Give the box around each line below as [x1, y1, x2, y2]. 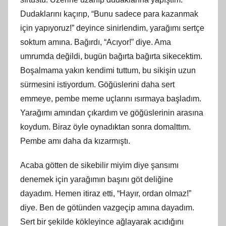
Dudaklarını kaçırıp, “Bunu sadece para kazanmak [20, 9, 198, 18]
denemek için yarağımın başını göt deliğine [20, 175, 173, 184]
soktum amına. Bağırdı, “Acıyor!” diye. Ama [20, 37, 171, 46]
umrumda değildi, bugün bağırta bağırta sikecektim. [20, 51, 202, 61]
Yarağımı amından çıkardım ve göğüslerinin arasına [20, 108, 203, 117]
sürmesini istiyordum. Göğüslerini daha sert [20, 80, 175, 89]
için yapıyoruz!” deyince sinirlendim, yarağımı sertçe [20, 23, 204, 32]
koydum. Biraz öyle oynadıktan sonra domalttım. [20, 122, 191, 131]
